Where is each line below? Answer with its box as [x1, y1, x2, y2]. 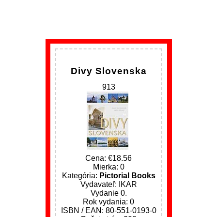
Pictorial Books [99, 171, 155, 180]
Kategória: [62, 171, 99, 180]
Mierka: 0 [93, 163, 124, 171]
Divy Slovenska [70, 66, 147, 76]
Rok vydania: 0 [83, 198, 134, 206]
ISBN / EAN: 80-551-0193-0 [61, 206, 156, 215]
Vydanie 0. [90, 189, 127, 197]
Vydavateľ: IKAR [80, 180, 137, 188]
